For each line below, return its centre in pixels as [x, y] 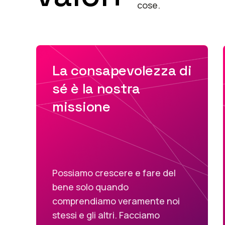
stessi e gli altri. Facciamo [106, 215]
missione [81, 106]
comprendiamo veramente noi [116, 201]
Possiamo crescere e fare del [114, 173]
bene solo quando [90, 187]
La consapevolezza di [122, 70]
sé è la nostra [96, 88]
